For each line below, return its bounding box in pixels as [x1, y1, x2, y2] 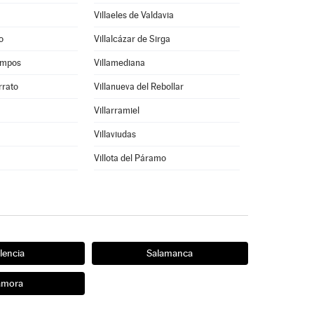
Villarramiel [93, 105, 139, 116]
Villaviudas [93, 129, 136, 139]
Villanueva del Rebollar [93, 81, 184, 92]
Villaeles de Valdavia [93, 10, 174, 20]
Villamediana [93, 57, 145, 68]
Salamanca [146, 247, 193, 259]
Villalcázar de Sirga [93, 34, 170, 44]
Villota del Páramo [93, 153, 166, 163]
